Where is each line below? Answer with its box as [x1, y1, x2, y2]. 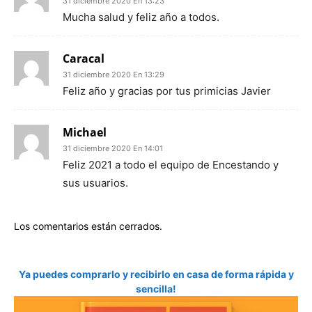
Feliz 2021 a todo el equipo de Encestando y [63, 158, 279, 171]
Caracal [63, 51, 104, 66]
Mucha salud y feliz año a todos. [63, 10, 219, 24]
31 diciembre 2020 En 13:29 [63, 70, 164, 79]
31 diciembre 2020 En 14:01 [63, 143, 163, 153]
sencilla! [136, 283, 176, 295]
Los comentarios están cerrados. [14, 220, 162, 232]
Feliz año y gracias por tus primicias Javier [63, 84, 271, 97]
